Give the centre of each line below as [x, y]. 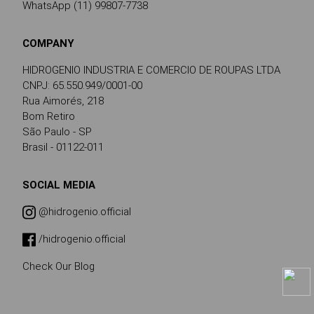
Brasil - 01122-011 [63, 147]
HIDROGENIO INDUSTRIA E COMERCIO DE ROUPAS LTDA [151, 70]
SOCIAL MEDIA [59, 185]
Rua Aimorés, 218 [63, 101]
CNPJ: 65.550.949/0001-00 [82, 85]
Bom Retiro [49, 116]
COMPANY [48, 43]
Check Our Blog [59, 266]
